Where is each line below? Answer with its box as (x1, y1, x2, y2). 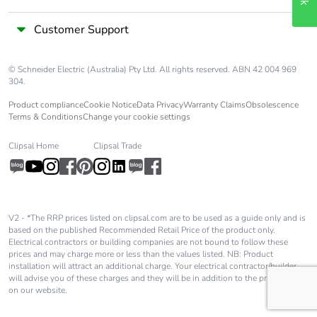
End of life (25, 16, 79, 33)
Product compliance (8, 99, 83, 111)
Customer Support (34, 22, 129, 38)
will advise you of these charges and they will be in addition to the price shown (8, 272, 306, 284)
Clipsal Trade (93, 140, 142, 152)
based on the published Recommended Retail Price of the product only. (8, 224, 275, 236)
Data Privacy (137, 99, 183, 111)
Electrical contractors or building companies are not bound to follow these (8, 236, 288, 248)
